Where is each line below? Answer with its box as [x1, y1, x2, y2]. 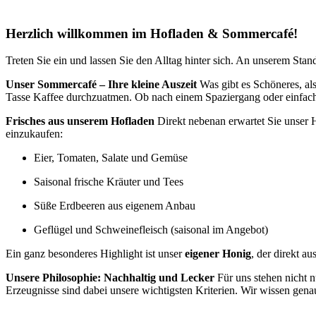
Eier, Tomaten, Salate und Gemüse [34, 152, 188, 164]
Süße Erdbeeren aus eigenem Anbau [34, 200, 195, 212]
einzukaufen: [6, 128, 63, 140]
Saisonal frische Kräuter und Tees [34, 176, 183, 188]
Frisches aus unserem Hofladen [6, 115, 154, 128]
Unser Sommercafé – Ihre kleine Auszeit [6, 78, 197, 91]
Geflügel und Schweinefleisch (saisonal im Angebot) [34, 224, 268, 236]
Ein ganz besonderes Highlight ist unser [6, 248, 185, 260]
